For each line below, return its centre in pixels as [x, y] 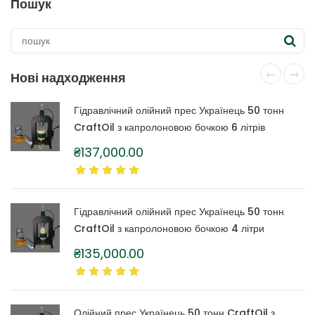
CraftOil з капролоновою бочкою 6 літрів [169, 128]
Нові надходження [68, 78]
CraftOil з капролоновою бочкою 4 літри [169, 229]
